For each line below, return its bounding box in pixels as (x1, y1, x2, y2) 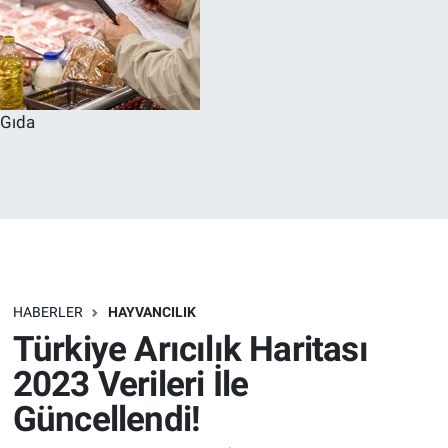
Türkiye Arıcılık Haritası (12, 328, 368, 370)
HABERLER (12, 304, 83, 321)
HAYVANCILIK (107, 304, 196, 321)
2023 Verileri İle (12, 363, 249, 405)
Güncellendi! (12, 398, 201, 440)
